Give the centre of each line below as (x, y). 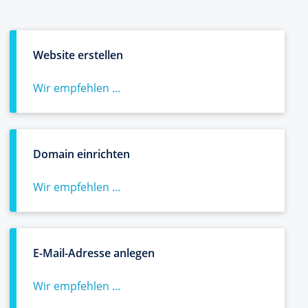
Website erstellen (78, 55)
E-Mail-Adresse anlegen (94, 253)
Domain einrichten (81, 154)
